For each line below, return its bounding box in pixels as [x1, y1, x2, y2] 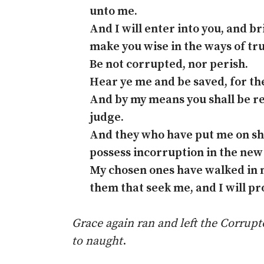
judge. [90, 110, 124, 125]
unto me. [90, 4, 137, 19]
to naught [72, 234, 123, 249]
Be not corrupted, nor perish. [90, 57, 248, 72]
